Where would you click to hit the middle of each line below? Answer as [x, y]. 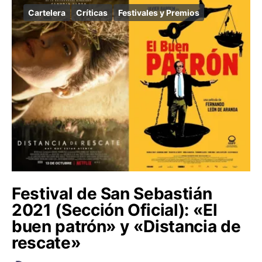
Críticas [92, 12]
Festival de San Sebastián [112, 193]
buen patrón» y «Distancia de [126, 226]
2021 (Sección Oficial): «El [115, 210]
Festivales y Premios [159, 12]
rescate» [46, 242]
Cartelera [47, 12]
